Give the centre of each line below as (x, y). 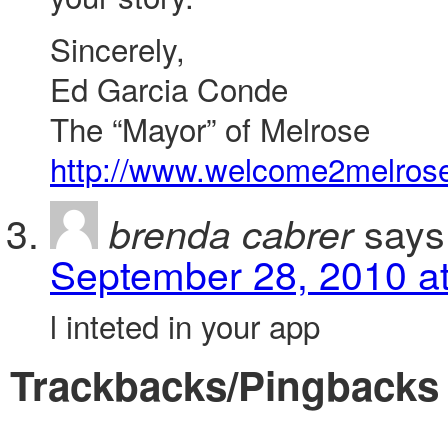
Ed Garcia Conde (169, 88)
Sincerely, (117, 48)
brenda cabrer (231, 233)
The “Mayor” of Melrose (210, 128)
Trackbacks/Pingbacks (224, 384)
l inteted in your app (185, 326)
